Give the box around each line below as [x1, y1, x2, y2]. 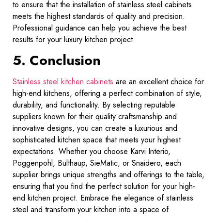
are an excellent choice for [113, 76, 204, 87]
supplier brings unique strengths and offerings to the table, [13, 169, 204, 180]
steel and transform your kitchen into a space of [13, 203, 169, 215]
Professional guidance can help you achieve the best [13, 22, 186, 33]
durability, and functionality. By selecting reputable [13, 99, 175, 110]
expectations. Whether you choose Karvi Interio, [13, 145, 170, 157]
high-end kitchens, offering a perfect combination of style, [13, 87, 202, 99]
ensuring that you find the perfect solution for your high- [13, 180, 195, 192]
